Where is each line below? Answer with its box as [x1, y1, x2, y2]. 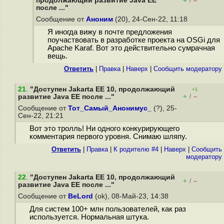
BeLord [68, 192, 93, 200]
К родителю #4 [113, 145, 158, 153]
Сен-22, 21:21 [18, 112, 65, 119]
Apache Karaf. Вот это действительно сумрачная [47, 44, 215, 52]
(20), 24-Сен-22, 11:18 [113, 15, 189, 23]
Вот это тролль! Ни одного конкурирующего [29, 124, 179, 133]
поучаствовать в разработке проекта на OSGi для [47, 36, 220, 44]
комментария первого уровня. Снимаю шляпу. [29, 132, 187, 141]
